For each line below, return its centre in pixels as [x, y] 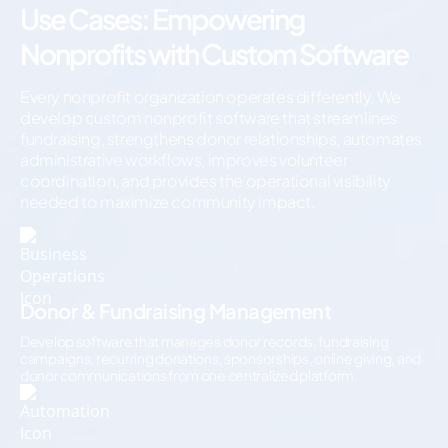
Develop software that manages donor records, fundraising [204, 341]
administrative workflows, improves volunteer [184, 159]
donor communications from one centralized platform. [189, 375]
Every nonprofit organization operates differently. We [210, 96]
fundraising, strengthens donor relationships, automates [221, 138]
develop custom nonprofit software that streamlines [209, 117]
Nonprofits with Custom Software [214, 53]
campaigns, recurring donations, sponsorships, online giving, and [221, 358]
